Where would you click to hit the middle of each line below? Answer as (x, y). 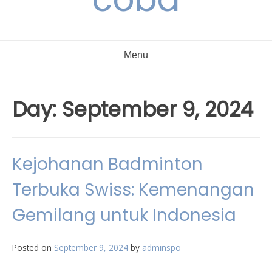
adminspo (161, 247)
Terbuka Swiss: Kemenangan (133, 190)
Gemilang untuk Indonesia (124, 215)
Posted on (33, 247)
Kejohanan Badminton (107, 164)
